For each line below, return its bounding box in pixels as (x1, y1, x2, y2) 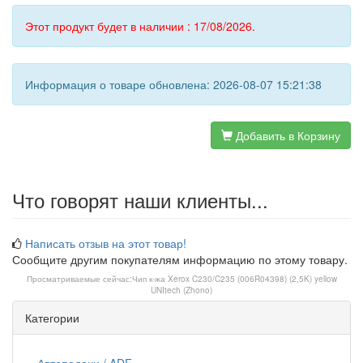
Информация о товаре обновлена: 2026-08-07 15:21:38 (25, 76, 322, 92)
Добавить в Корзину (233, 127, 340, 143)
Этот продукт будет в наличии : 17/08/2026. (25, 18, 255, 34)
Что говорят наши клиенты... (12, 186, 268, 214)
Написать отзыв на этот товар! (25, 235, 186, 251)
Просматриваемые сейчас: (26, 273, 132, 284)
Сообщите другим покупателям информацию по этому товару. (12, 251, 348, 267)
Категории (25, 310, 79, 326)
